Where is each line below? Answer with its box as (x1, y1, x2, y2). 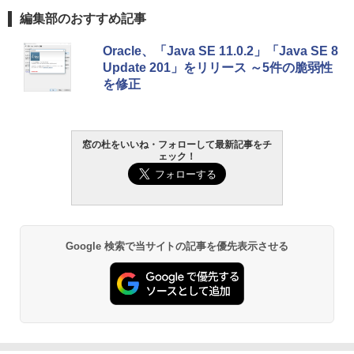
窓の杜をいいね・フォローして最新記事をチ (82, 139, 272, 151)
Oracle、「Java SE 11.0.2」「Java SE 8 (103, 44, 338, 58)
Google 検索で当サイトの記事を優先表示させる (65, 240, 289, 253)
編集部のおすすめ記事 (20, 12, 146, 26)
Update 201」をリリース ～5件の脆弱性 (103, 61, 333, 75)
